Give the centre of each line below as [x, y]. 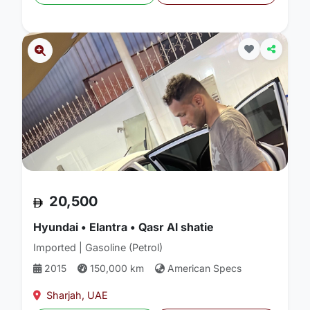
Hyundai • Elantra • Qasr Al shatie [124, 227]
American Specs [204, 268]
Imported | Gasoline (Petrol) [98, 247]
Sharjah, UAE [77, 295]
